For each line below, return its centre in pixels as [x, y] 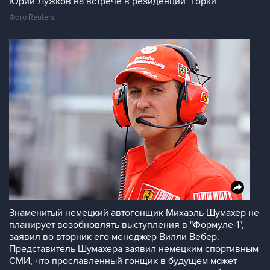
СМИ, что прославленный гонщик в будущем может [123, 261]
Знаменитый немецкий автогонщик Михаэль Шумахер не [134, 213]
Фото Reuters [32, 17]
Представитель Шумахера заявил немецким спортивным [134, 249]
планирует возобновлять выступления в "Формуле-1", [127, 225]
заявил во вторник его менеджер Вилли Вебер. [114, 237]
